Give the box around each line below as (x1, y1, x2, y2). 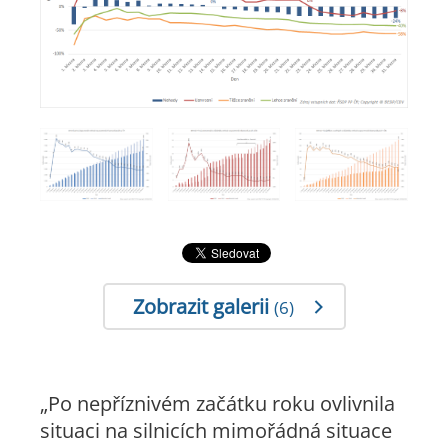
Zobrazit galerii (132, 293, 274, 321)
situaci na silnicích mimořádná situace (40, 417, 392, 445)
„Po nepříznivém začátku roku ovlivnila (40, 390, 395, 418)
